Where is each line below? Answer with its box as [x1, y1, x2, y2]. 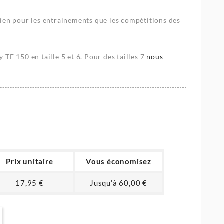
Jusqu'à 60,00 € [90, 178, 147, 188]
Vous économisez [86, 157, 151, 166]
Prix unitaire [6, 157, 53, 166]
